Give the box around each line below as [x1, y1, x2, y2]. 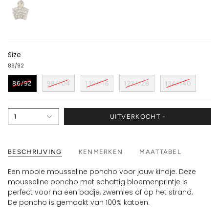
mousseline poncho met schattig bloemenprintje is [8, 177, 188, 187]
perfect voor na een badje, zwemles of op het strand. [8, 187, 193, 197]
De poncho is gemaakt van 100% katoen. [8, 197, 150, 208]
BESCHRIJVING [8, 148, 62, 156]
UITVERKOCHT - [109, 112, 166, 120]
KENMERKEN [78, 148, 123, 156]
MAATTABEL [139, 148, 182, 156]
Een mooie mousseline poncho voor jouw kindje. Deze [8, 167, 196, 177]
